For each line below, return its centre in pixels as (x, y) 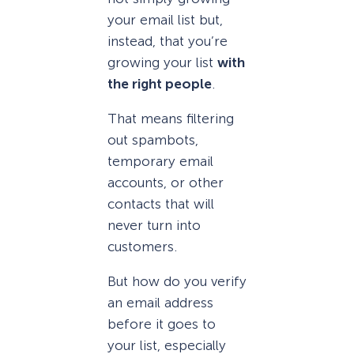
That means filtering (171, 119)
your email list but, (165, 19)
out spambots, (153, 140)
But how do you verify (177, 282)
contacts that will (161, 204)
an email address (160, 303)
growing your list (162, 62)
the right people (160, 83)
